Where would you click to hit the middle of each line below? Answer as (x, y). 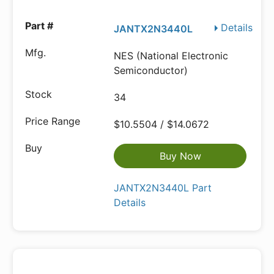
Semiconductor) (151, 71)
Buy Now (180, 156)
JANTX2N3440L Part (163, 188)
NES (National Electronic (171, 56)
